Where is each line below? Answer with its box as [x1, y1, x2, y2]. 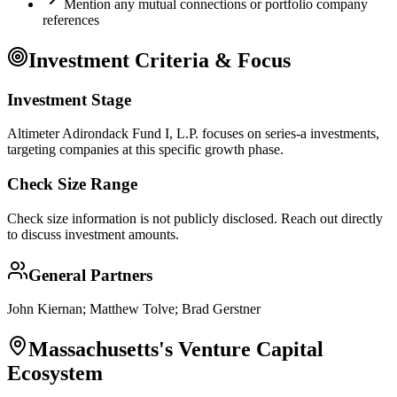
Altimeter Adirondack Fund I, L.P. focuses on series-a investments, [7, 126, 379, 142]
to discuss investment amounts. [7, 226, 179, 242]
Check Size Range [7, 175, 137, 194]
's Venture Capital [159, 338, 323, 362]
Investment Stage [7, 90, 131, 109]
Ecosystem [7, 362, 103, 385]
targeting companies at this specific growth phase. [7, 142, 284, 158]
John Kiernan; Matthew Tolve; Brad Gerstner [7, 301, 261, 317]
